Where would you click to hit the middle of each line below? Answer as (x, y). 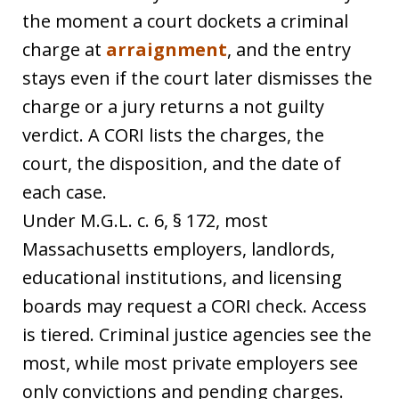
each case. (65, 192)
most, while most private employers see (190, 363)
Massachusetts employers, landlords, (179, 249)
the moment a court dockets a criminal (185, 21)
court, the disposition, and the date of (182, 163)
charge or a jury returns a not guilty (173, 106)
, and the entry (289, 49)
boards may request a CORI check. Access (195, 306)
